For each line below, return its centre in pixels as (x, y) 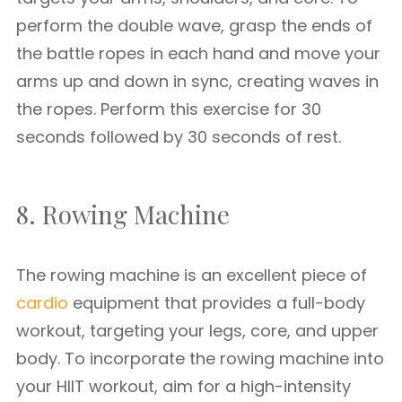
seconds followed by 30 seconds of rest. (179, 137)
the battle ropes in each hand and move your (198, 53)
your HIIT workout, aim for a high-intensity (184, 386)
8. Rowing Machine (123, 214)
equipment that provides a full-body (217, 303)
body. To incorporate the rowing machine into (200, 358)
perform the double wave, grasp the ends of (194, 26)
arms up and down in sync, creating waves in (197, 81)
